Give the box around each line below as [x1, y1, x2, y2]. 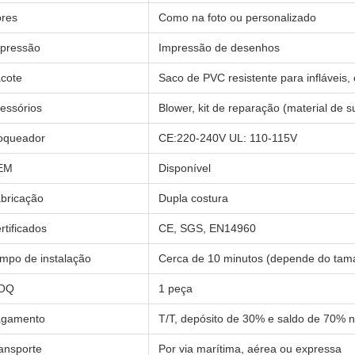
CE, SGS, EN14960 [158, 222, 256, 235]
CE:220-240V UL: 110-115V [158, 132, 297, 144]
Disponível [158, 162, 211, 174]
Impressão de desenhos [158, 41, 280, 54]
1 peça [158, 282, 193, 295]
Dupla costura [158, 192, 228, 204]
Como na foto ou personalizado [158, 11, 316, 24]
